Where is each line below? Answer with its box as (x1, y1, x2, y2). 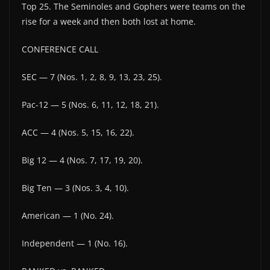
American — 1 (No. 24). (22, 209, 114, 221)
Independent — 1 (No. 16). (22, 237, 128, 249)
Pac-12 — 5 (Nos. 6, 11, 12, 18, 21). (22, 98, 159, 110)
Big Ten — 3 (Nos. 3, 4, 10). (22, 181, 129, 193)
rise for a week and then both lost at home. (22, 15, 196, 27)
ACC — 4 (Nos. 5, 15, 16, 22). (22, 126, 134, 138)
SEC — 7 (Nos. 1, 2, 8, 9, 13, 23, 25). (22, 71, 162, 83)
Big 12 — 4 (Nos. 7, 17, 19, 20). (22, 154, 143, 166)
